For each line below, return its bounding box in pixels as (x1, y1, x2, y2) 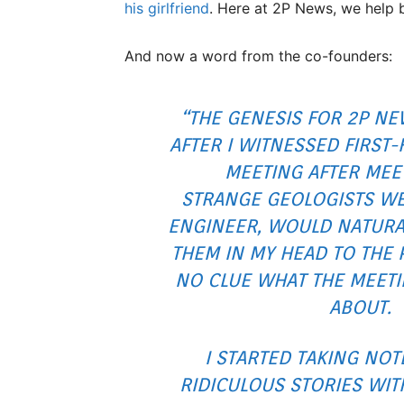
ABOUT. (328, 296, 391, 318)
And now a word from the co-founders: (124, 47, 392, 65)
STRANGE (181, 188, 261, 210)
